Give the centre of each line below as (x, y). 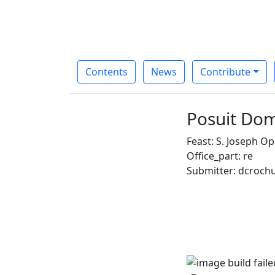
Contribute (225, 72)
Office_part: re (220, 156)
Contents (107, 72)
